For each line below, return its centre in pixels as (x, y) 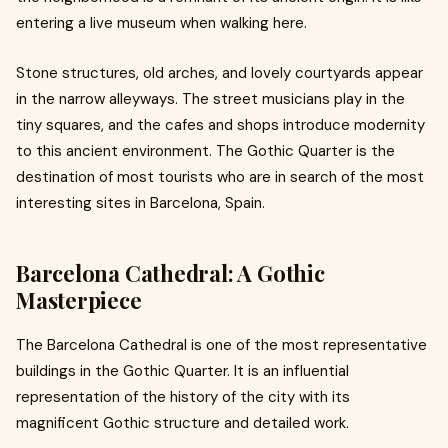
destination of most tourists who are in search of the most (220, 177)
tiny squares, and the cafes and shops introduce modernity (220, 125)
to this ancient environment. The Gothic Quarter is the (205, 151)
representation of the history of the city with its (183, 397)
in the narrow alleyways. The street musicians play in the (210, 99)
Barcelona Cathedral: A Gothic (170, 273)
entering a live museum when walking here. (161, 23)
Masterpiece (79, 300)
